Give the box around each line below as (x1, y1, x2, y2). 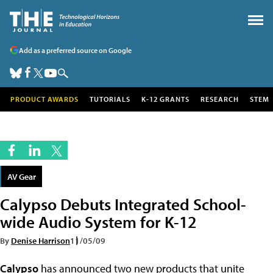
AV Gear (7, 171, 36, 182)
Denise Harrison (11, 235, 70, 246)
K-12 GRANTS (141, 94, 190, 104)
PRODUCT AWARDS (10, 94, 79, 104)
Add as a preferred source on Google (19, 45, 132, 55)
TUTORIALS (90, 94, 130, 104)
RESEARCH (200, 94, 239, 104)
